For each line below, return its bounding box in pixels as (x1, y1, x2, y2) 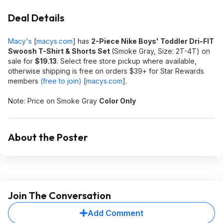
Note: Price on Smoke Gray (8, 97, 99, 105)
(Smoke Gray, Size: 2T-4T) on (111, 47, 210, 55)
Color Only (99, 97, 136, 105)
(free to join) (40, 77, 82, 85)
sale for (8, 57, 35, 65)
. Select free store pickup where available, (57, 57, 197, 65)
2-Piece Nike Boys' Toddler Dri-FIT (91, 37, 214, 45)
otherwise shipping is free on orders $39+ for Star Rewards (8, 67, 204, 75)
